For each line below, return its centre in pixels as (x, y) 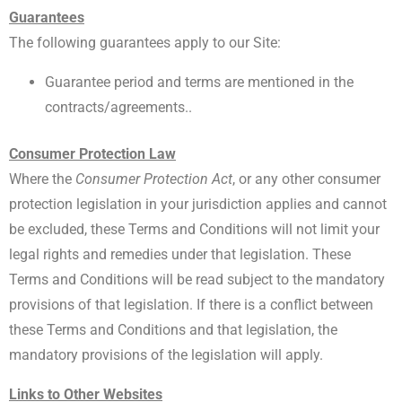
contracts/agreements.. (118, 107)
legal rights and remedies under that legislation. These (180, 254)
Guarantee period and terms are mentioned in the (199, 82)
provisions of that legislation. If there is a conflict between (191, 305)
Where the (42, 179)
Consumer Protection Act (154, 179)
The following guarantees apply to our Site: (147, 43)
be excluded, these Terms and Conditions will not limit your (194, 229)
